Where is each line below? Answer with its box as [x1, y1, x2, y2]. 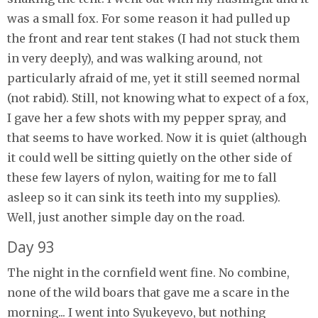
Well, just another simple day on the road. [7, 209, 245, 224]
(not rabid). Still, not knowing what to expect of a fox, [7, 90, 309, 105]
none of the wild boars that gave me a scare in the [7, 285, 290, 300]
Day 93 [7, 236, 55, 257]
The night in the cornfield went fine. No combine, [7, 265, 290, 280]
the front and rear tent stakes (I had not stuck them [7, 31, 300, 45]
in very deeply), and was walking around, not [7, 50, 263, 65]
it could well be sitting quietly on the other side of [7, 150, 292, 165]
